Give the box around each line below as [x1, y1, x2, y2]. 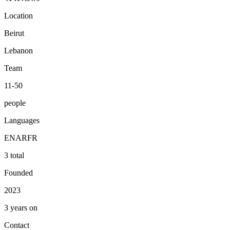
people [4, 98, 26, 107]
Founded [4, 168, 33, 177]
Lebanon [4, 46, 33, 55]
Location [4, 11, 33, 20]
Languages [4, 116, 40, 125]
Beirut [4, 28, 24, 37]
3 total [4, 150, 24, 160]
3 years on [4, 203, 37, 212]
